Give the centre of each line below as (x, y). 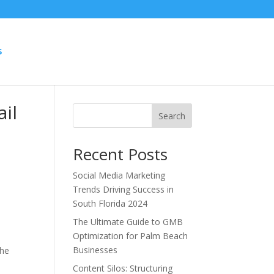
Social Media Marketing (119, 175)
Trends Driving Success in (124, 189)
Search (172, 116)
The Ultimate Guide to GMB (128, 222)
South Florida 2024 (110, 203)
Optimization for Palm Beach (131, 236)
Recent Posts (120, 154)
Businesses (95, 250)
